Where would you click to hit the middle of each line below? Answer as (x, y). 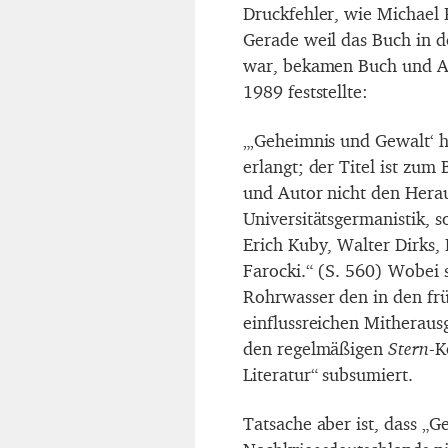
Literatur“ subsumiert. (328, 374)
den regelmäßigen (316, 348)
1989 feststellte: (306, 91)
